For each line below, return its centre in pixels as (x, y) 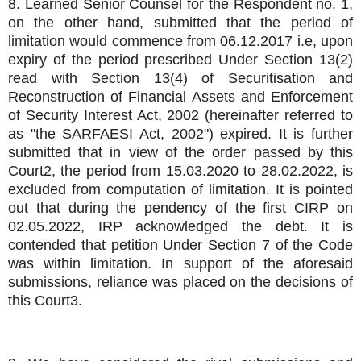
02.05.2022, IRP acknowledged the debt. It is (180, 227)
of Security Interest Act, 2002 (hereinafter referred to (180, 116)
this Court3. (45, 301)
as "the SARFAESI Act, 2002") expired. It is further (180, 134)
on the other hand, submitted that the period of (180, 23)
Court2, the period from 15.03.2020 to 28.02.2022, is (180, 171)
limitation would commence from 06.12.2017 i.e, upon (180, 41)
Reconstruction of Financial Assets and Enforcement (180, 97)
